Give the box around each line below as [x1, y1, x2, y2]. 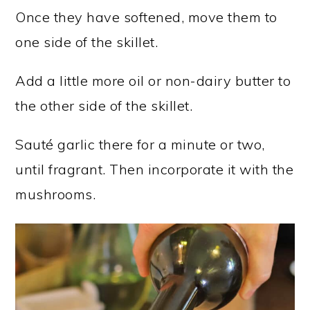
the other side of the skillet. [15, 97, 193, 115]
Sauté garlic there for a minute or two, [15, 136, 265, 154]
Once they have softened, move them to [15, 8, 277, 26]
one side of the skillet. [15, 33, 158, 51]
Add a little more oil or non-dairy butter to [15, 72, 291, 90]
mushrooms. [15, 185, 96, 203]
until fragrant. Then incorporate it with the [15, 161, 294, 179]
